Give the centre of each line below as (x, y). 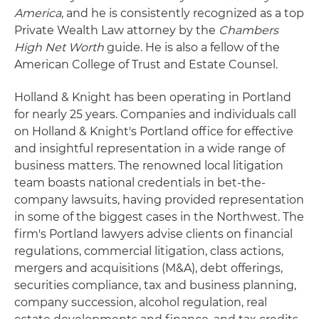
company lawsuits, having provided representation (159, 200)
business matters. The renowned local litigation (149, 166)
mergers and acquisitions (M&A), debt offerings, (148, 268)
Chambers (249, 30)
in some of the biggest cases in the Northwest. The (159, 217)
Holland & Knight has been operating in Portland (153, 97)
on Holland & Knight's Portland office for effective (154, 131)
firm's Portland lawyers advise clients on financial (153, 234)
